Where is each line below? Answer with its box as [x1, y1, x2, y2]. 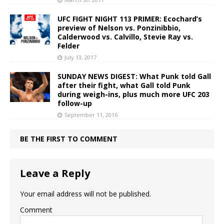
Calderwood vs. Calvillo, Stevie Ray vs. [57, 31, 193, 41]
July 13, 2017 [64, 53, 96, 61]
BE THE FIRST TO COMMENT [20, 133, 117, 143]
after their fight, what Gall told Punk [57, 80, 190, 90]
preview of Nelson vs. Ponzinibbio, [57, 22, 180, 32]
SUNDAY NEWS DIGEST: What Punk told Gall [57, 71, 211, 81]
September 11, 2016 [64, 110, 117, 118]
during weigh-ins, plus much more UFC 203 [57, 89, 209, 99]
